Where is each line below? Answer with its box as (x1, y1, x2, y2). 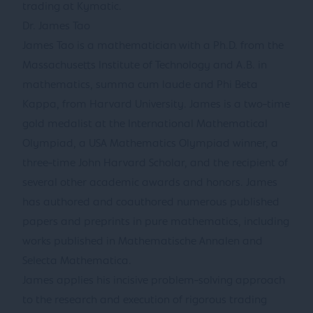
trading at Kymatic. (22, 1, 122, 13)
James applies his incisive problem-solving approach (22, 275, 285, 286)
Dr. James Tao (22, 21, 90, 32)
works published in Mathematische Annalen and (22, 236, 263, 247)
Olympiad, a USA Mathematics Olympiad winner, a (22, 138, 278, 150)
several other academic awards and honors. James (22, 177, 277, 189)
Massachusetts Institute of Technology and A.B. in (22, 60, 267, 71)
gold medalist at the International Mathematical (22, 119, 268, 130)
